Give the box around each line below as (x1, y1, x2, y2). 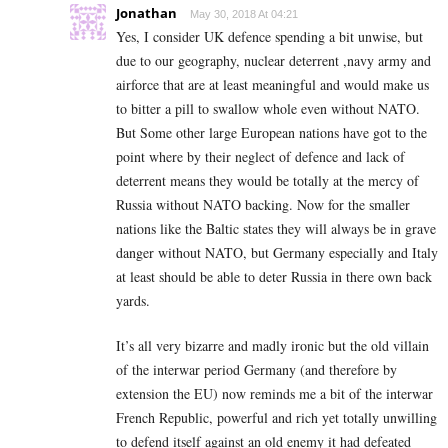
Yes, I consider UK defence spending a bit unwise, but (116, 27, 423, 47)
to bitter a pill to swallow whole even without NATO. (116, 99, 420, 119)
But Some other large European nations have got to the (116, 123, 427, 143)
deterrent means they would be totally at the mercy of (116, 171, 419, 191)
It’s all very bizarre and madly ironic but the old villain (116, 336, 429, 356)
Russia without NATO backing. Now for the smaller (116, 195, 410, 215)
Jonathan (116, 4, 177, 23)
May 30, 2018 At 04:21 (190, 8, 298, 21)
